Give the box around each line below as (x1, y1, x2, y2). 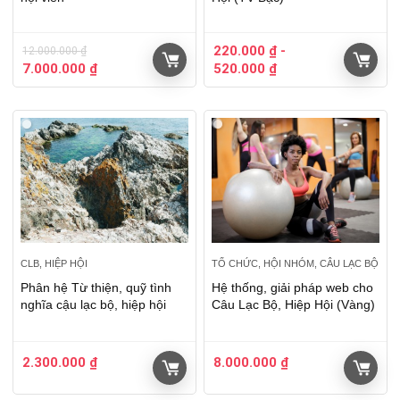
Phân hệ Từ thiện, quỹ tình (21, 280, 172, 296)
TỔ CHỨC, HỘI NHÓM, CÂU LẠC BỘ (212, 258, 379, 270)
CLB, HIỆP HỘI (21, 258, 88, 270)
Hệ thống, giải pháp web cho (212, 280, 374, 296)
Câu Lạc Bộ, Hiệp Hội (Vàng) (212, 297, 376, 312)
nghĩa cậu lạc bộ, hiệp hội (21, 297, 167, 312)
